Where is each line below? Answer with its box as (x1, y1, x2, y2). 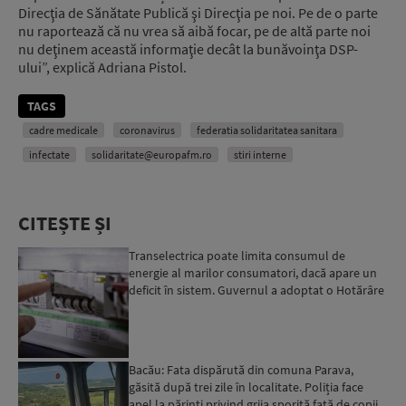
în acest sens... (129, 299, 206, 316)
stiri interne (234, 148, 286, 162)
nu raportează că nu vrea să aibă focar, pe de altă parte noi (18, 22, 371, 41)
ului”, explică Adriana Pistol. (18, 58, 187, 77)
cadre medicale (29, 123, 98, 138)
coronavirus (120, 123, 175, 138)
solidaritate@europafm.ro (92, 148, 212, 162)
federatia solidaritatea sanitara (197, 123, 337, 138)
